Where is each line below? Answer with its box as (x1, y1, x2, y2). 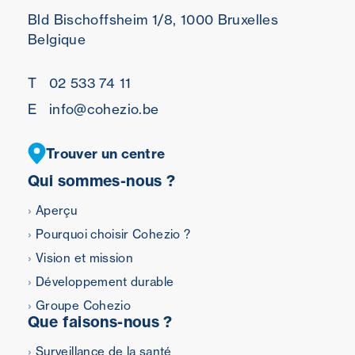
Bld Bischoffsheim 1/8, (28, 10, 177, 28)
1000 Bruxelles (176, 10, 279, 28)
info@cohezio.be (44, 100, 159, 117)
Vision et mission (36, 250, 134, 265)
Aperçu (36, 202, 78, 218)
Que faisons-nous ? (28, 311, 173, 331)
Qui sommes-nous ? (28, 170, 176, 190)
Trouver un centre (46, 144, 166, 162)
